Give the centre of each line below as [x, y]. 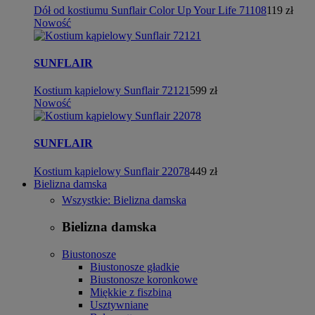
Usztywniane [119, 305]
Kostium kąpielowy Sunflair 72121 [112, 91]
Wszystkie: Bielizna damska [124, 200]
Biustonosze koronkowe [144, 279]
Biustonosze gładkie [135, 267]
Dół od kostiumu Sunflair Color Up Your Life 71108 [150, 10]
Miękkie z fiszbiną [131, 292]
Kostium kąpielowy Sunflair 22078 [112, 171]
